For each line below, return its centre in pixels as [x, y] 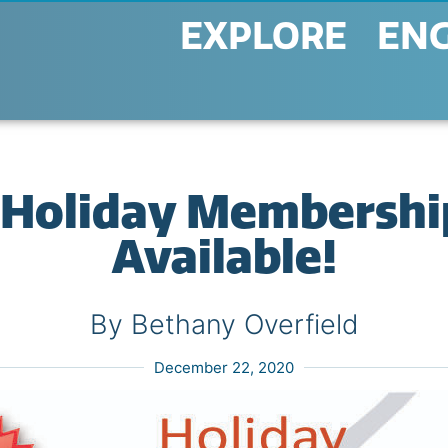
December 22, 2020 [224, 367]
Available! [224, 257]
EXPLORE [263, 36]
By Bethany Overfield [224, 324]
